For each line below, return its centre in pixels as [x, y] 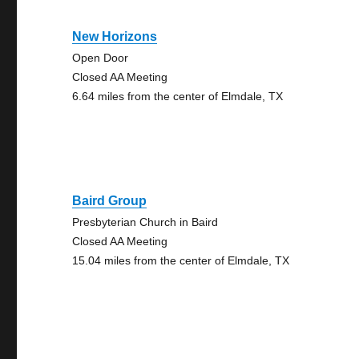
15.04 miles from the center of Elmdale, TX [181, 260]
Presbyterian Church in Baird [145, 222]
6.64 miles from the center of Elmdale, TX [178, 96]
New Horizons [115, 36]
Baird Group [110, 201]
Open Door [101, 58]
